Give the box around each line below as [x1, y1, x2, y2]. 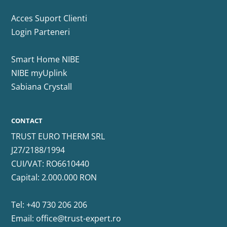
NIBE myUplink [11, 67, 67, 79]
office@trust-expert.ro [36, 213, 122, 224]
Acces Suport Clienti [11, 13, 88, 24]
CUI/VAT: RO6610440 [11, 158, 90, 170]
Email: [11, 213, 36, 224]
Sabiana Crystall [11, 81, 72, 93]
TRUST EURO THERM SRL [11, 131, 105, 142]
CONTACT [11, 116, 43, 126]
